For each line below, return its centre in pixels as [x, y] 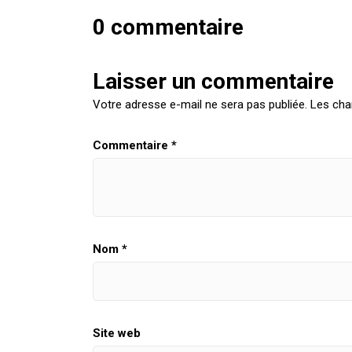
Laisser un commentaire [213, 82]
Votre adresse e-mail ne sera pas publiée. [200, 105]
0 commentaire [168, 27]
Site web [117, 334]
